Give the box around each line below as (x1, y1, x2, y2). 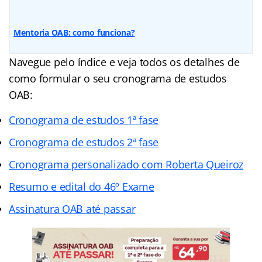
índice (77, 54, 106, 69)
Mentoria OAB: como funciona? (13, 26, 135, 38)
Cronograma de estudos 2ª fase (9, 135, 159, 149)
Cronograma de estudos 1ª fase (9, 112, 159, 127)
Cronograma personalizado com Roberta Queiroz (9, 157, 244, 171)
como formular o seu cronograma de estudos (9, 71, 227, 85)
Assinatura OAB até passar (9, 201, 136, 216)
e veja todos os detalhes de (106, 54, 240, 69)
